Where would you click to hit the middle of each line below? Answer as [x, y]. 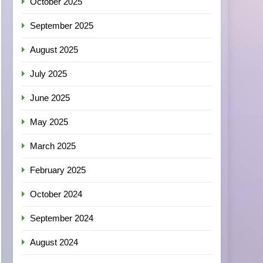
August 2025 [54, 50]
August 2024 [54, 242]
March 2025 [53, 146]
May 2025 [49, 122]
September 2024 [62, 218]
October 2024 [56, 194]
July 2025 [49, 74]
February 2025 [58, 170]
